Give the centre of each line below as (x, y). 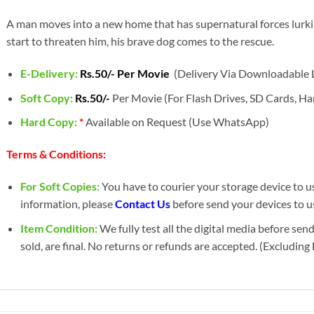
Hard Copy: (50, 122)
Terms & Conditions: (56, 154)
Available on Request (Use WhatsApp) (178, 122)
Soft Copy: (47, 97)
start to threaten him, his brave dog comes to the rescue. (140, 41)
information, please (68, 203)
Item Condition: (59, 228)
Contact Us (143, 203)
